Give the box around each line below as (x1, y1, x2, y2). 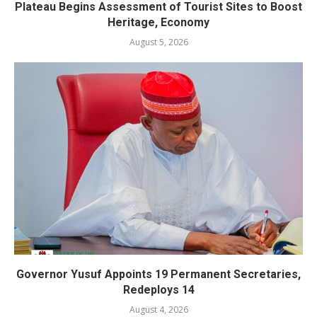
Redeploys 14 (122, 283, 195, 296)
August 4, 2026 (129, 304, 188, 316)
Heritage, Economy (108, 16, 209, 29)
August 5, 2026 (129, 36, 188, 48)
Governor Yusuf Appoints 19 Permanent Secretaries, (16, 267, 301, 281)
